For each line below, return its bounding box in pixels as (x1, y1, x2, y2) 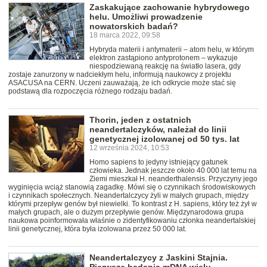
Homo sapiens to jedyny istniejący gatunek (89, 158, 228, 167)
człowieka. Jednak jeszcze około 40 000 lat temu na (89, 166, 257, 175)
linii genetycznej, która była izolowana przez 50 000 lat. (8, 225, 187, 234)
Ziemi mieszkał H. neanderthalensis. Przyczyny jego (89, 175, 257, 184)
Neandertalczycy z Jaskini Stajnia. (89, 253, 228, 263)
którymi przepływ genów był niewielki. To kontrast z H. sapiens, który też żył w (8, 200, 257, 209)
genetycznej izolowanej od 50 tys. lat (89, 134, 240, 144)
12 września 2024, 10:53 (89, 144, 169, 153)
